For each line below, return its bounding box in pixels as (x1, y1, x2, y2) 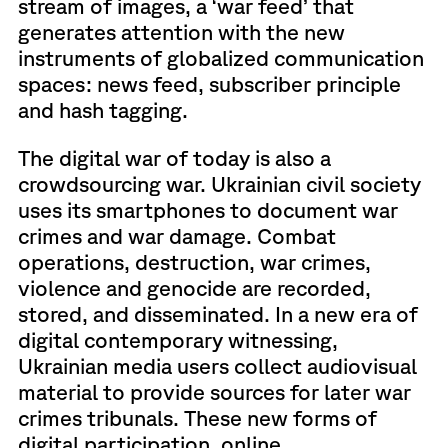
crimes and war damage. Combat (17, 222, 336, 248)
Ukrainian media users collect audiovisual (17, 352, 417, 378)
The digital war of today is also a (17, 144, 331, 170)
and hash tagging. (17, 97, 188, 122)
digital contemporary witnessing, (17, 326, 338, 352)
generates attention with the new (17, 19, 345, 44)
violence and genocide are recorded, (17, 274, 371, 300)
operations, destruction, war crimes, (17, 248, 371, 274)
